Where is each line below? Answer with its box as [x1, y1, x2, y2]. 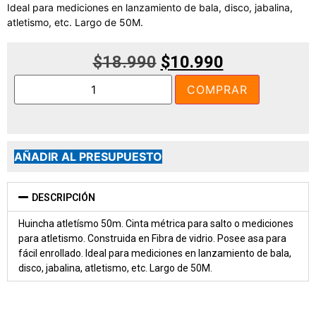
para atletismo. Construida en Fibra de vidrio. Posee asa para [18, 232, 286, 244]
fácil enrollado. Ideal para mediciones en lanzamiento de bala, [18, 247, 291, 259]
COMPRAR [187, 82, 248, 97]
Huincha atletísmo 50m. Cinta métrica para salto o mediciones [18, 217, 293, 229]
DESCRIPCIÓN [32, 191, 96, 203]
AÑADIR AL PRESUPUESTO [14, 149, 162, 164]
